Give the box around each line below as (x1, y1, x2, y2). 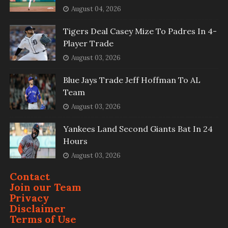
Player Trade (63, 38, 113, 49)
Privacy (9, 191, 49, 205)
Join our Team (9, 181, 81, 194)
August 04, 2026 (71, 5, 121, 14)
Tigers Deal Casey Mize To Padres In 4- (63, 26, 217, 37)
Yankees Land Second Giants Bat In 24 (63, 124, 213, 134)
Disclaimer (9, 202, 66, 215)
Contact (9, 170, 50, 183)
